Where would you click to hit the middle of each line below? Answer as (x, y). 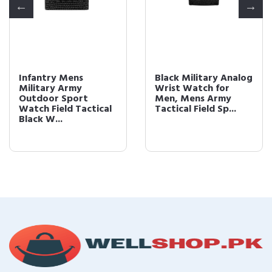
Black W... (41, 120)
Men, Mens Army (193, 99)
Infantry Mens (51, 78)
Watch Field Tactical (65, 109)
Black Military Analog (204, 78)
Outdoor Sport (53, 99)
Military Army (50, 89)
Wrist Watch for (192, 89)
